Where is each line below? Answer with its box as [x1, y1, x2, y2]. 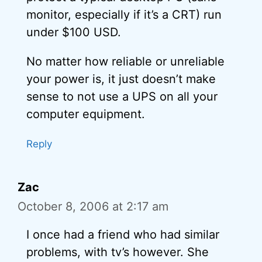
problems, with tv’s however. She [26, 244, 209, 259]
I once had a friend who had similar [26, 227, 219, 242]
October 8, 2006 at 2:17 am [18, 199, 168, 213]
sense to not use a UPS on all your [26, 89, 218, 104]
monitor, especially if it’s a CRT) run [26, 7, 222, 22]
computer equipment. [26, 106, 145, 121]
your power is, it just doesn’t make [26, 71, 216, 86]
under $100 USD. [26, 25, 121, 39]
